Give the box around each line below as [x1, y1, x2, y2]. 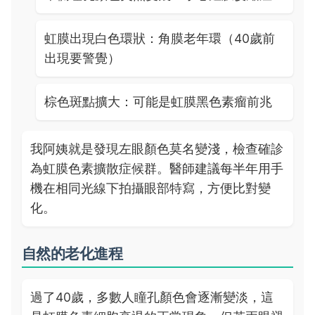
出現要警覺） [44, 51, 120, 65]
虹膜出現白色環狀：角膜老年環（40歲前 [44, 31, 275, 46]
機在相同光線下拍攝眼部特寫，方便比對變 [30, 181, 271, 195]
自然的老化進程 [22, 245, 123, 262]
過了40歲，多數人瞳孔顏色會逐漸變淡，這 [30, 290, 274, 304]
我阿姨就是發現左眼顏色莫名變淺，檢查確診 [30, 141, 283, 156]
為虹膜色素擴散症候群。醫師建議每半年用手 [30, 161, 283, 176]
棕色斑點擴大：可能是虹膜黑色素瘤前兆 [44, 94, 272, 109]
